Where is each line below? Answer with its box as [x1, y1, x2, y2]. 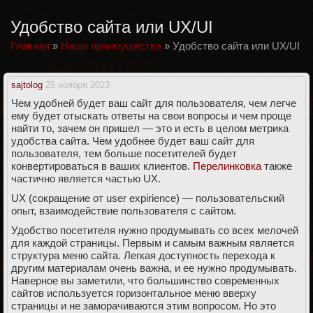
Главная [10, 40, 50, 52]
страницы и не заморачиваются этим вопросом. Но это [11, 300, 276, 312]
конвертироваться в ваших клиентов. [11, 160, 193, 172]
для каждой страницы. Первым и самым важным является [11, 237, 294, 249]
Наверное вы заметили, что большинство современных [11, 275, 279, 286]
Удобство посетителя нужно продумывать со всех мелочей [11, 224, 298, 236]
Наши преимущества [61, 40, 161, 52]
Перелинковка [193, 160, 261, 172]
